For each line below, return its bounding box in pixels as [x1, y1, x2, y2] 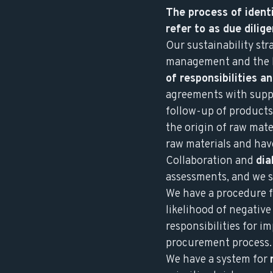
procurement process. [166, 236, 272, 250]
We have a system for [166, 253, 270, 267]
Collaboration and [166, 154, 256, 168]
